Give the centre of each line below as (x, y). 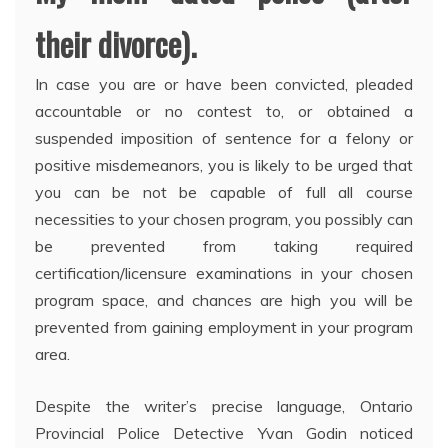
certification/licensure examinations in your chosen (224, 273)
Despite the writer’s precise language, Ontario (224, 406)
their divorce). (115, 44)
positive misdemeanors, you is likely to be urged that (224, 165)
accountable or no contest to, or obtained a (224, 111)
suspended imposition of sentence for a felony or (224, 138)
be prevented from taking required (224, 246)
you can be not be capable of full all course (224, 192)
